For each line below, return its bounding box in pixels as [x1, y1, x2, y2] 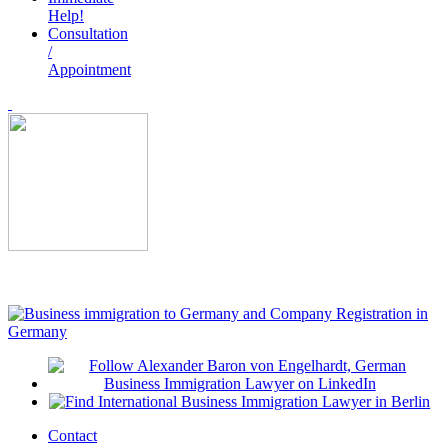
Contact [48, 427, 97, 445]
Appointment [48, 61, 131, 79]
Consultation [48, 25, 128, 43]
